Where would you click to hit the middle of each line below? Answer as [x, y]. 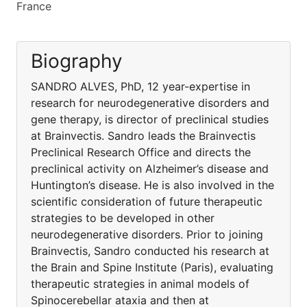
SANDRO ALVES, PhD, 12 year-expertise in [140, 86]
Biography [77, 61]
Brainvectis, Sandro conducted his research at [150, 251]
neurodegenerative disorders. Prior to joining [147, 234]
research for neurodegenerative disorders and [150, 103]
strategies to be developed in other [123, 218]
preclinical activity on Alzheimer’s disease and [150, 169]
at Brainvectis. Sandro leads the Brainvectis [143, 136]
